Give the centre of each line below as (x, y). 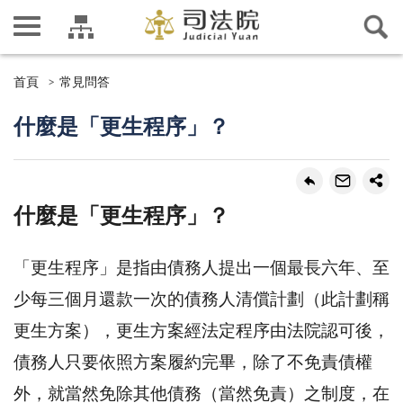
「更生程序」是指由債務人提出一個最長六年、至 (201, 268)
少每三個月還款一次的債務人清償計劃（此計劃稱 (201, 300)
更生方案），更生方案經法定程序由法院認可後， (201, 331)
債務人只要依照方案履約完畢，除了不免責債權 (193, 363)
